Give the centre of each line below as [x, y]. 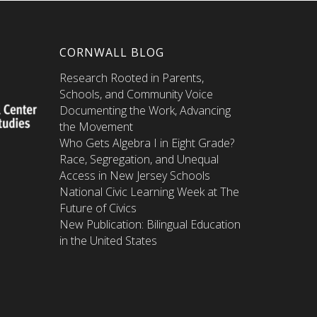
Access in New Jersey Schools [134, 175]
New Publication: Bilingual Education [150, 224]
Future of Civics [98, 208]
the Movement [96, 126]
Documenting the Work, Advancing [145, 110]
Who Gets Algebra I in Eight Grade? [146, 143]
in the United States [108, 240]
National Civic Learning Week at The [149, 191]
